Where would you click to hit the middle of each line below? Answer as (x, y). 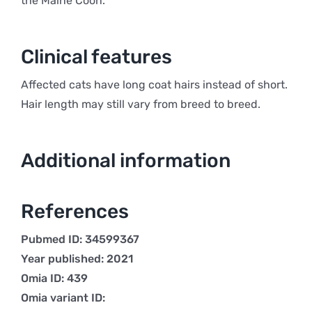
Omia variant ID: (63, 298)
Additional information (125, 161)
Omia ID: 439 (54, 278)
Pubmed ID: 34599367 (80, 239)
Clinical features (96, 57)
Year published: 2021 (77, 259)
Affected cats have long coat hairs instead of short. (154, 85)
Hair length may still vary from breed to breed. (140, 104)
